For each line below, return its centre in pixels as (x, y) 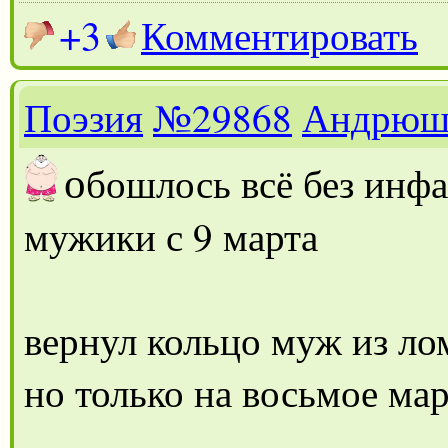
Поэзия (83, 116)
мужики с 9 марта (171, 235)
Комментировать (279, 34)
